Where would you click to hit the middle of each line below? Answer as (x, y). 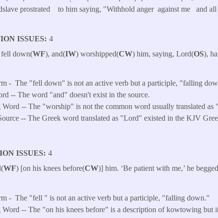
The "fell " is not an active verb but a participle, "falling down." (113, 198)
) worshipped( (98, 54)
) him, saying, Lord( (163, 54)
